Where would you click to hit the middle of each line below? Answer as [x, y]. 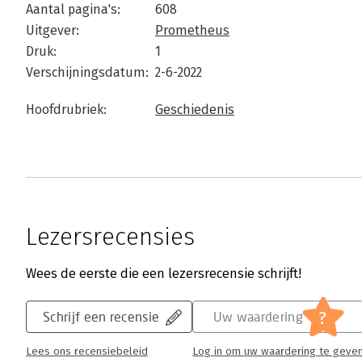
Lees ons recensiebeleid [87, 351]
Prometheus [192, 30]
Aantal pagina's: [73, 9]
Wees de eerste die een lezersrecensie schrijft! [164, 274]
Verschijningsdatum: [87, 72]
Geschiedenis [195, 109]
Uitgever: [53, 30]
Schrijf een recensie [101, 316]
